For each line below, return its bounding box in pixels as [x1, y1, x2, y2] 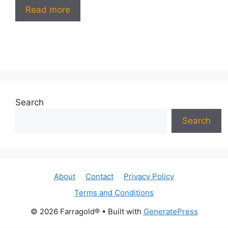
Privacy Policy [124, 172, 174, 182]
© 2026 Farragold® [30, 207, 100, 217]
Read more [25, 4, 70, 15]
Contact [85, 172, 113, 182]
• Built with [99, 207, 144, 217]
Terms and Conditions [74, 188, 154, 198]
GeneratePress [143, 207, 198, 217]
